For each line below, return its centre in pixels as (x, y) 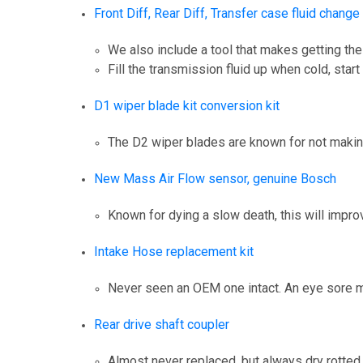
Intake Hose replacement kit (174, 251)
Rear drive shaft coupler (162, 324)
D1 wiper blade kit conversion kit (187, 105)
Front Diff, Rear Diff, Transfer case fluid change (227, 13)
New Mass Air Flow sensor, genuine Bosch (216, 178)
